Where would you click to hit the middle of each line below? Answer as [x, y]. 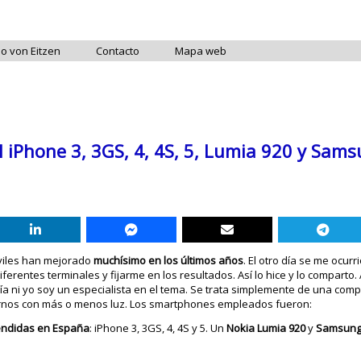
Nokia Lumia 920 [266, 328]
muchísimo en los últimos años [169, 260]
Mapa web [201, 51]
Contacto [118, 51]
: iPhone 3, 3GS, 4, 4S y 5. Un [158, 328]
